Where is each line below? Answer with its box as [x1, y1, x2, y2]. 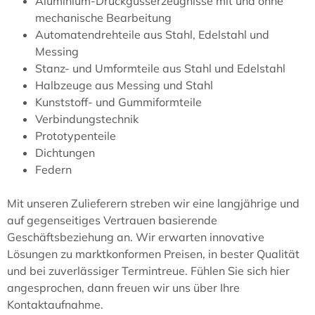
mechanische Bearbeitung [35, 11, 172, 25]
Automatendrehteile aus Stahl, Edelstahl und [35, 27, 269, 42]
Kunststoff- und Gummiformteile [35, 95, 202, 110]
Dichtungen [35, 146, 95, 160]
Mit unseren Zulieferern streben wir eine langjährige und [7, 196, 300, 211]
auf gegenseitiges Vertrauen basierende [7, 213, 217, 228]
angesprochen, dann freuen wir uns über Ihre [7, 281, 240, 295]
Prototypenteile [35, 129, 116, 143]
